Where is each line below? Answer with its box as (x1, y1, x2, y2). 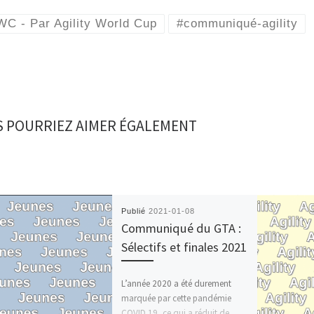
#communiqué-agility (176, 17, 298, 31)
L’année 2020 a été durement (121, 277, 232, 289)
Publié (121, 207, 149, 216)
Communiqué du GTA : (121, 220, 242, 237)
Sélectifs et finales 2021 (121, 239, 247, 256)
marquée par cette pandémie (121, 292, 232, 304)
